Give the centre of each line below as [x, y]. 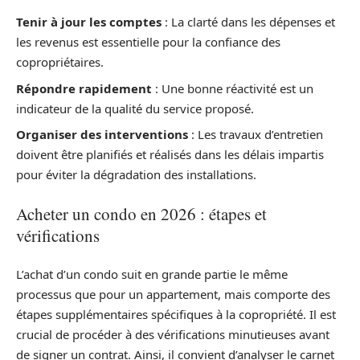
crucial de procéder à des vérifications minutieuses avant [173, 334]
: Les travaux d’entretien [256, 134]
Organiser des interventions [102, 134]
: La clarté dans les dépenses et [248, 22]
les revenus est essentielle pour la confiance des [148, 42]
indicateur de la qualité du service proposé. [135, 108]
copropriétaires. [60, 62]
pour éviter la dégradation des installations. [136, 174]
